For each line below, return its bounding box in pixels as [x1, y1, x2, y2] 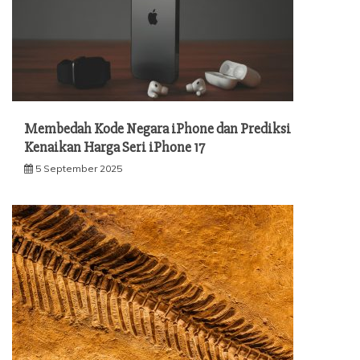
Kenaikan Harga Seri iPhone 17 [24, 137, 205, 156]
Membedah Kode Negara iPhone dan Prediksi [24, 119, 291, 137]
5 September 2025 [35, 162, 122, 174]
